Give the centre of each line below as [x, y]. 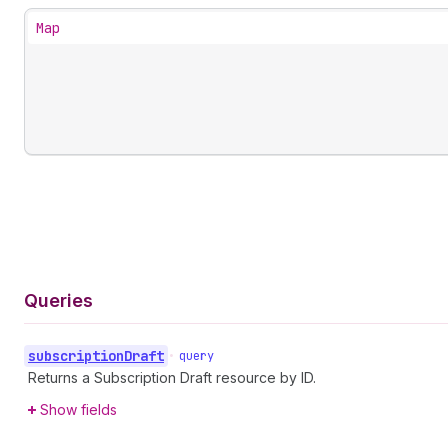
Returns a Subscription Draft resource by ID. [172, 377]
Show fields [78, 409]
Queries [58, 300]
